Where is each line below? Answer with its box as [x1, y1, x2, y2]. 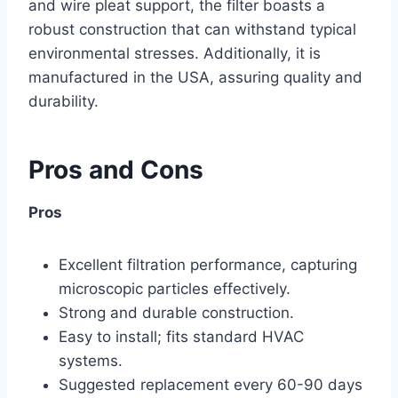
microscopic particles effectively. [59, 280, 291, 298]
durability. [28, 92, 99, 111]
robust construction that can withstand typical [28, 20, 356, 39]
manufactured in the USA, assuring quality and [28, 68, 362, 87]
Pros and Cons [28, 155, 203, 186]
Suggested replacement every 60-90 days [59, 376, 362, 394]
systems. [59, 352, 123, 370]
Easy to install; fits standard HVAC [59, 328, 304, 346]
